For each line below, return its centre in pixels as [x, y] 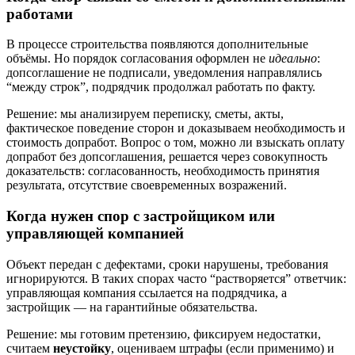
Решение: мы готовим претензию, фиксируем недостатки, [164, 334]
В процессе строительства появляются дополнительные [157, 44]
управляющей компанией [95, 233]
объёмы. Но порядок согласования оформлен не [137, 59]
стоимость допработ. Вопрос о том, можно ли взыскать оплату [176, 143]
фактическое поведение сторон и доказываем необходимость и [176, 128]
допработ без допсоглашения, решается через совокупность [167, 157]
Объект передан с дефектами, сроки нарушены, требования [167, 264]
